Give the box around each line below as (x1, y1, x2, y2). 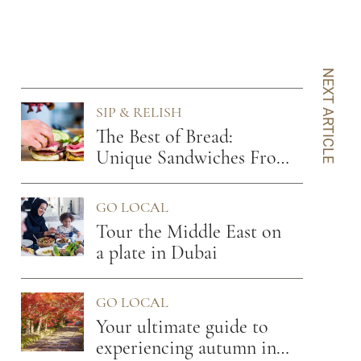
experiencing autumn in (96, 339, 276, 359)
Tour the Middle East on (96, 223, 281, 243)
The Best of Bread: (96, 128, 233, 147)
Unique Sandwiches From (96, 149, 291, 168)
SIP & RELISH (96, 106, 182, 121)
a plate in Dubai (96, 244, 218, 263)
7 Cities (96, 170, 154, 189)
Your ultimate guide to (96, 318, 268, 338)
